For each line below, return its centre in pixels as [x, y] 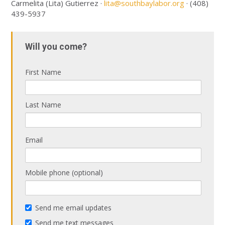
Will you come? [56, 47]
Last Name [43, 105]
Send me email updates [74, 208]
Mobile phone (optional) [64, 173]
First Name [43, 72]
